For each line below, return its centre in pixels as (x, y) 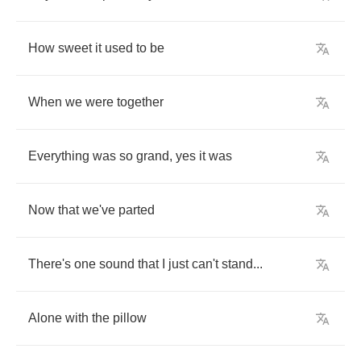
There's (50, 264)
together (140, 102)
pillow (130, 318)
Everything (59, 156)
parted (137, 210)
